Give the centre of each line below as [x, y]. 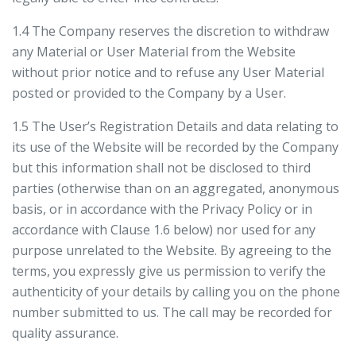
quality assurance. [65, 333]
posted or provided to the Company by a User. [149, 93]
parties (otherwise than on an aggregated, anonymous [176, 188]
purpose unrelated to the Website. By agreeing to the [172, 250]
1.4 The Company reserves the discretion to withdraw [170, 31]
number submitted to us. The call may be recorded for [172, 312]
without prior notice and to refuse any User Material [168, 72]
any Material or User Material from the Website [154, 52]
